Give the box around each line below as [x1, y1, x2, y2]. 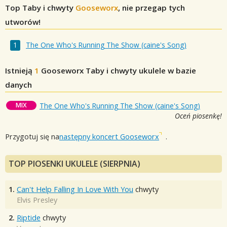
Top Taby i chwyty [5, 3, 75, 13]
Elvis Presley [17, 195, 57, 205]
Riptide [17, 213, 41, 223]
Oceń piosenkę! [175, 111, 222, 121]
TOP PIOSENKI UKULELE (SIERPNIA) [9, 158, 140, 170]
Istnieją [5, 65, 34, 76]
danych [5, 80, 32, 90]
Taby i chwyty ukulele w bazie [84, 65, 196, 76]
